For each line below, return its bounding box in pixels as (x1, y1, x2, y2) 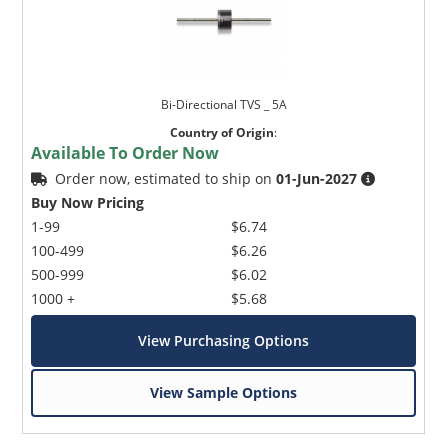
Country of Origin (170, 123, 275, 141)
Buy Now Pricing (31, 192, 145, 212)
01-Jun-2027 (276, 168, 358, 188)
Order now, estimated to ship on (55, 168, 277, 188)
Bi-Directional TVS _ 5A (160, 95, 287, 113)
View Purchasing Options (138, 330, 310, 350)
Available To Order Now (31, 141, 220, 164)
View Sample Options (150, 382, 298, 402)
